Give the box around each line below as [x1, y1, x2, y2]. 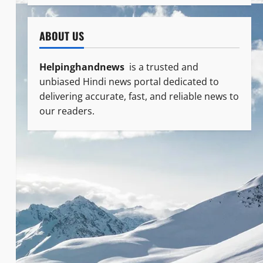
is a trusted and [126, 60, 198, 73]
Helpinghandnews [39, 60, 127, 73]
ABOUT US [39, 28, 84, 43]
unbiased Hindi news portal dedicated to [39, 75, 219, 88]
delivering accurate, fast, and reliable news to [39, 89, 239, 103]
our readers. [39, 104, 95, 117]
